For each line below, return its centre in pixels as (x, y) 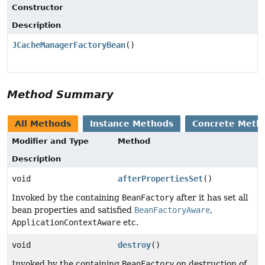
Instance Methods (132, 123)
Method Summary (60, 94)
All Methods (43, 123)
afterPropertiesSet (161, 178)
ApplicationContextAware (66, 222)
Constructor (37, 7)
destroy (135, 245)
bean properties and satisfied (73, 210)
